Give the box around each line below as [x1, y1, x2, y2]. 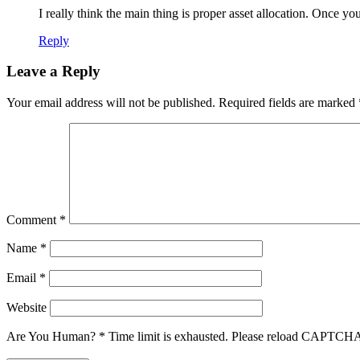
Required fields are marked [219, 95, 358, 109]
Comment [6, 212, 59, 227]
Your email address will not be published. [6, 95, 215, 109]
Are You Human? [6, 329, 96, 343]
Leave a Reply [6, 63, 100, 80]
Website [6, 300, 47, 314]
